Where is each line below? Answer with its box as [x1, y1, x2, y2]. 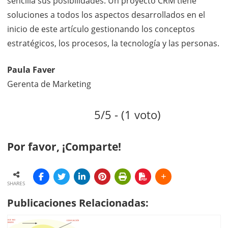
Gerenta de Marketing [7, 78, 91, 90]
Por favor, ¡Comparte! [7, 139, 121, 154]
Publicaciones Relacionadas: [7, 195, 149, 210]
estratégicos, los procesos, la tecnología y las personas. [7, 38, 219, 49]
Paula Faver [7, 64, 55, 75]
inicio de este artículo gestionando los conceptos [7, 23, 195, 35]
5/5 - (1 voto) [94, 107, 161, 123]
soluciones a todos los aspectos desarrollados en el [7, 9, 205, 20]
